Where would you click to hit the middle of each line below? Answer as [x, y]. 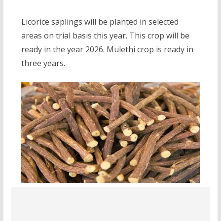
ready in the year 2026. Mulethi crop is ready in [107, 49]
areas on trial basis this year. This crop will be [105, 35]
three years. [43, 63]
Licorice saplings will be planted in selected [100, 21]
